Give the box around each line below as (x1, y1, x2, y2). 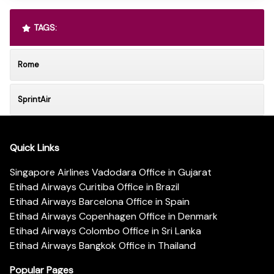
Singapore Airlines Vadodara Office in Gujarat (10, 166, 212, 179)
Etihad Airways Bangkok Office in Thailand (10, 239, 196, 253)
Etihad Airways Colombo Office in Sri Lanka (10, 224, 201, 238)
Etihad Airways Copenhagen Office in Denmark (10, 210, 218, 223)
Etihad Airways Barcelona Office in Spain (10, 195, 190, 209)
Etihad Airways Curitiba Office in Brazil (10, 180, 179, 194)
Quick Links (10, 141, 59, 155)
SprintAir (18, 94, 51, 105)
